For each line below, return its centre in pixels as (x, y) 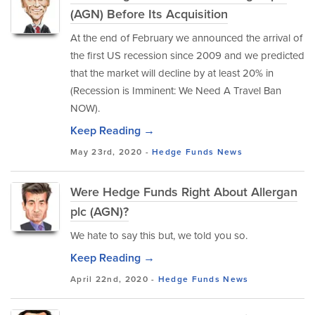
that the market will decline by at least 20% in (172, 73)
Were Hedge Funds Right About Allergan (184, 192)
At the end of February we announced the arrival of (186, 38)
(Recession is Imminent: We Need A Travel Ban (176, 91)
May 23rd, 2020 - (111, 152)
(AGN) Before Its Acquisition (149, 14)
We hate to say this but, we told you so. (159, 236)
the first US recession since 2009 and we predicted (187, 56)
